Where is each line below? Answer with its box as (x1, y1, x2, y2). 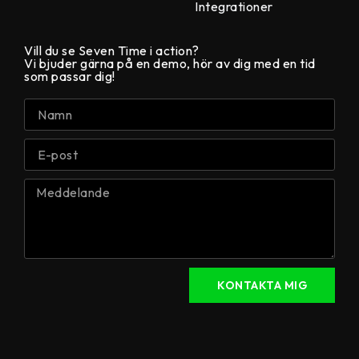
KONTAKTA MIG (217, 278, 307, 293)
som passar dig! (24, 68, 115, 85)
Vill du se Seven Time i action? (24, 42, 200, 59)
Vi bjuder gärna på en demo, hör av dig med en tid (24, 55, 316, 72)
